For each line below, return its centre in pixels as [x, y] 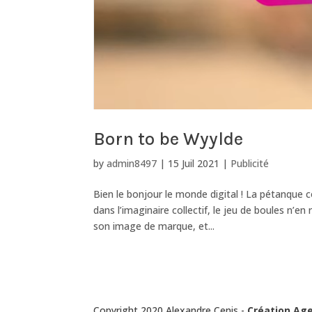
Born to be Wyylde [169, 139]
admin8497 [132, 163]
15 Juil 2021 [194, 163]
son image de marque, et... [154, 226]
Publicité [250, 163]
